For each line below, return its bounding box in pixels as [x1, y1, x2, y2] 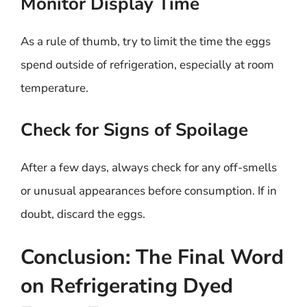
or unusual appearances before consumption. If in [21, 182, 277, 199]
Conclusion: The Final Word [21, 243, 284, 271]
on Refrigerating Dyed [21, 272, 233, 300]
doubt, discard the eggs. [21, 206, 145, 222]
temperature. [21, 80, 88, 96]
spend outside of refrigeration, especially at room [21, 57, 274, 73]
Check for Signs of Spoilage [21, 117, 248, 142]
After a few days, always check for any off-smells [21, 159, 277, 175]
